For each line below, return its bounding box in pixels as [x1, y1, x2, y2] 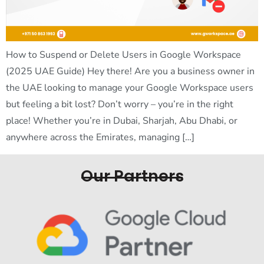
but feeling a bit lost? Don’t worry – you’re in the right [6, 98, 233, 111]
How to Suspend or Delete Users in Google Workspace [6, 48, 241, 62]
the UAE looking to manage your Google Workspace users [6, 81, 253, 95]
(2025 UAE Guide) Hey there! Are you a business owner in [6, 65, 255, 78]
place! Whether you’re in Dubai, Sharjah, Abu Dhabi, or [6, 114, 237, 128]
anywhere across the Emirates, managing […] [6, 131, 194, 144]
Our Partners [80, 164, 184, 187]
